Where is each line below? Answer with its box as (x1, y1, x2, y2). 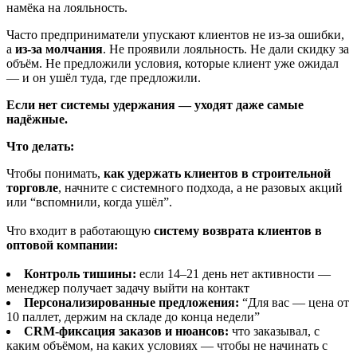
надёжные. (6, 112, 68, 127)
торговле (6, 181, 58, 195)
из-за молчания (15, 42, 103, 57)
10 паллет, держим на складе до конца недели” (6, 310, 260, 324)
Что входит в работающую (6, 224, 154, 238)
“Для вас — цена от (239, 296, 349, 310)
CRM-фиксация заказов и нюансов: (24, 324, 229, 339)
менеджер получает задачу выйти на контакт (6, 281, 249, 296)
